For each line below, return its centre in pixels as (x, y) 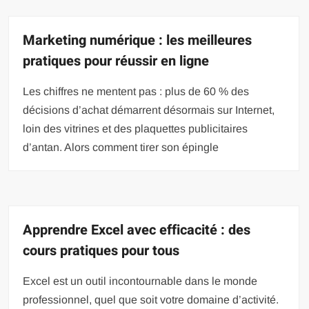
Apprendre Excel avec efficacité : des (137, 230)
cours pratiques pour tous (101, 250)
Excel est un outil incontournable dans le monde (140, 281)
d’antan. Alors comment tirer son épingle (121, 147)
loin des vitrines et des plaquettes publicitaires (136, 128)
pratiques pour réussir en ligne (116, 61)
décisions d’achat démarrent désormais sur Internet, (149, 110)
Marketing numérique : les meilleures (138, 40)
